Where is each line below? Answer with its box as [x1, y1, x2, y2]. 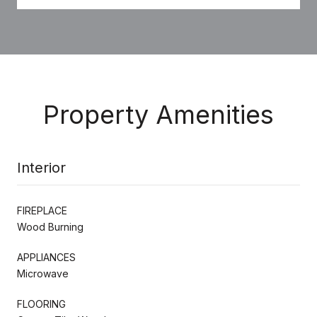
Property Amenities [43, 98, 274, 130]
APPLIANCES [17, 250, 76, 263]
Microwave [17, 267, 69, 279]
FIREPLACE [17, 204, 67, 217]
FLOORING [17, 297, 66, 310]
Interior [17, 158, 66, 176]
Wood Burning [17, 220, 83, 233]
